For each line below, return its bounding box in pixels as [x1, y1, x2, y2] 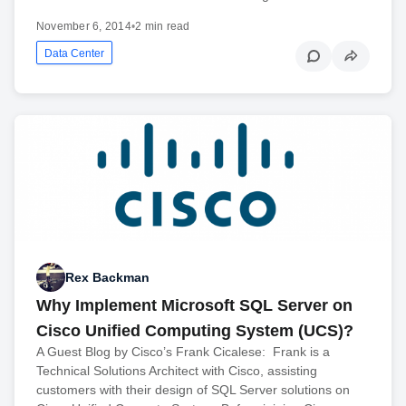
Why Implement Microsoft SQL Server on [36, 296, 353, 315]
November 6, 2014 [36, 20, 131, 34]
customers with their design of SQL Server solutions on [36, 382, 350, 398]
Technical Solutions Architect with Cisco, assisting [36, 363, 317, 379]
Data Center [44, 47, 104, 61]
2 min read [135, 20, 190, 34]
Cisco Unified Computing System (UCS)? [36, 322, 353, 341]
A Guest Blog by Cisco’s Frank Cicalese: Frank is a [36, 344, 330, 360]
